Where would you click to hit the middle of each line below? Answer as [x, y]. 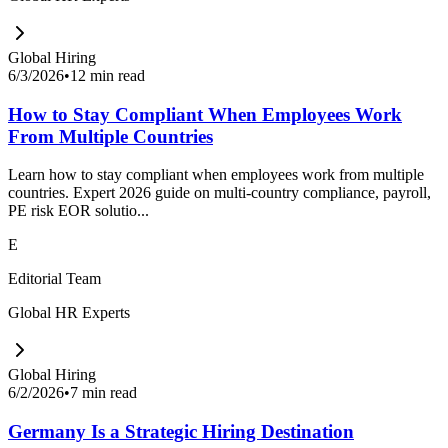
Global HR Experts [69, 313]
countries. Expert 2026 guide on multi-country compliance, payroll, [219, 193]
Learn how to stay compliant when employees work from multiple [216, 175]
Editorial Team [54, 279]
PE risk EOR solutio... [78, 211]
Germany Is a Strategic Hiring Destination [181, 432]
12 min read [107, 75]
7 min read [103, 393]
